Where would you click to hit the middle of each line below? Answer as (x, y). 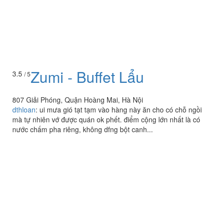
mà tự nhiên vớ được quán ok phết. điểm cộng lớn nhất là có (106, 120)
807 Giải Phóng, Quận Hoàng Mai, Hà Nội (78, 100)
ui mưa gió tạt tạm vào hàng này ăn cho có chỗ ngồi (121, 110)
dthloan (24, 110)
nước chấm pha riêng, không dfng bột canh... (83, 129)
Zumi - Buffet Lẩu (87, 77)
